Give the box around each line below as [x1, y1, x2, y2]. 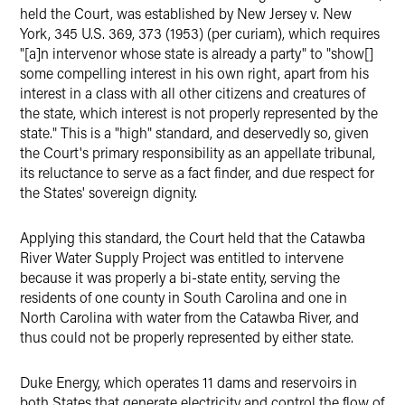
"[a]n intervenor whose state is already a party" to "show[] [20, 43, 373, 62]
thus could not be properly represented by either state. [20, 327, 353, 346]
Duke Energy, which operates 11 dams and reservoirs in [20, 372, 357, 391]
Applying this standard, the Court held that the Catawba [20, 228, 365, 247]
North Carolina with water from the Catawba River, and [20, 307, 359, 326]
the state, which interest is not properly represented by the [20, 103, 378, 122]
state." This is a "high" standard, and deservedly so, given [20, 123, 369, 142]
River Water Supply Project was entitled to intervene [20, 248, 344, 267]
